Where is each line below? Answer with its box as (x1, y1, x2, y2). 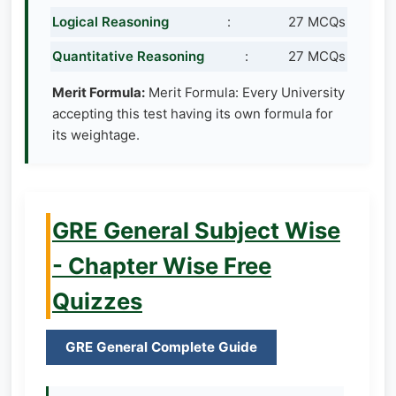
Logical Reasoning (52, 12, 169, 30)
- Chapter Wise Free (52, 251, 271, 279)
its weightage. (52, 126, 140, 143)
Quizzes (52, 286, 142, 315)
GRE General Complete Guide (65, 339, 257, 356)
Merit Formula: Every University (145, 83, 345, 101)
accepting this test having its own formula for (52, 104, 333, 122)
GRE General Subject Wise (52, 216, 340, 244)
